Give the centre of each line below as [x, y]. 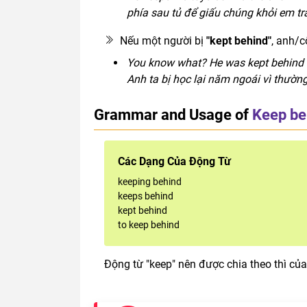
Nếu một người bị [163, 40]
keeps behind [146, 196]
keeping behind [150, 181]
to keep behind [149, 224]
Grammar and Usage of [171, 114]
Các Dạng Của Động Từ [174, 161]
